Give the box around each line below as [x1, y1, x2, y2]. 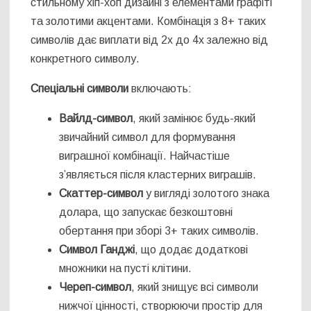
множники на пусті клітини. [59, 262, 192, 275]
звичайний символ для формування [59, 131, 236, 144]
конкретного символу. [31, 53, 140, 65]
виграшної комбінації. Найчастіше [59, 150, 230, 162]
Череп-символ [59, 281, 132, 294]
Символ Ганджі [59, 244, 135, 256]
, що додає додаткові [135, 244, 249, 256]
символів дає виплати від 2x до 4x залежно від [31, 34, 269, 47]
